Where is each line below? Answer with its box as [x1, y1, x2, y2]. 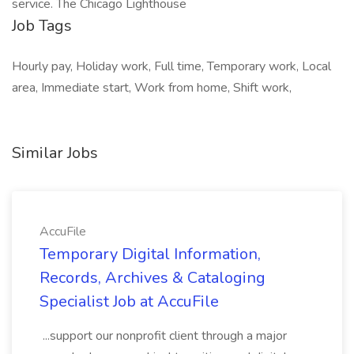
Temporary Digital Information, [40, 243, 261, 265]
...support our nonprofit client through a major [40, 327, 287, 345]
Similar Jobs [12, 142, 98, 164]
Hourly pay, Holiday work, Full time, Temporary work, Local [12, 58, 331, 75]
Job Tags [12, 15, 72, 36]
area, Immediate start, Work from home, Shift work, [12, 79, 292, 96]
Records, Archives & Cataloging [40, 267, 265, 288]
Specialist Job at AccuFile [40, 291, 219, 312]
